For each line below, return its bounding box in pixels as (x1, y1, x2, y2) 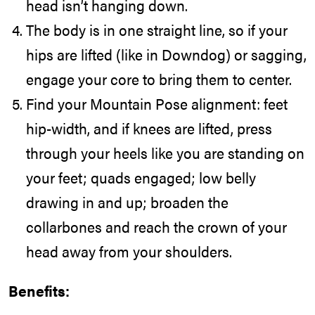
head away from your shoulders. (26, 240, 232, 262)
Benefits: (8, 280, 70, 302)
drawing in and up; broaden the (26, 191, 229, 212)
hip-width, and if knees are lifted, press (26, 117, 272, 139)
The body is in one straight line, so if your (26, 18, 288, 40)
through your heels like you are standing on (26, 141, 304, 163)
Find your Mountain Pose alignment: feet (26, 92, 288, 114)
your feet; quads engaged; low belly (26, 166, 256, 188)
